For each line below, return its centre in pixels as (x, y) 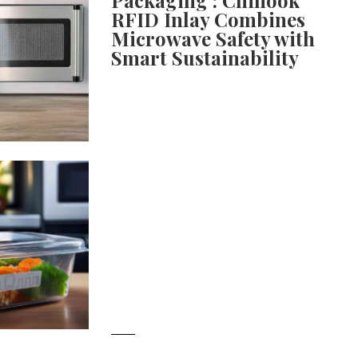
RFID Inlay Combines (209, 19)
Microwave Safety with (213, 38)
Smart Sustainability (205, 57)
